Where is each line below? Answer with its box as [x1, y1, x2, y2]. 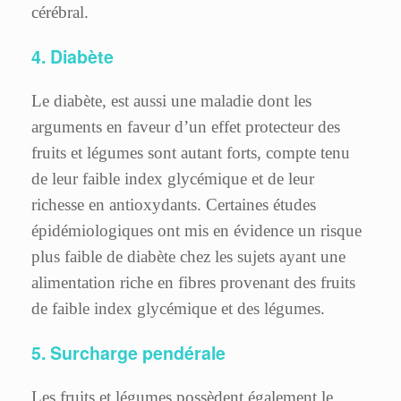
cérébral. [31, 3, 89, 22]
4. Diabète [31, 43, 114, 69]
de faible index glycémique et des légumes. [31, 299, 325, 319]
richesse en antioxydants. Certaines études [31, 195, 316, 215]
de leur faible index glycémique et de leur [31, 169, 314, 189]
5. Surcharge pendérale [31, 339, 226, 365]
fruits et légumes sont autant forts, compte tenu [31, 143, 350, 163]
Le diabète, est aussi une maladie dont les [31, 91, 311, 111]
